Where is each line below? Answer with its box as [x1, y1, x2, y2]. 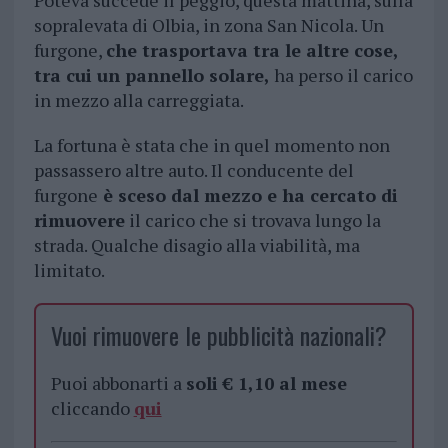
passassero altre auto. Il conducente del [33, 158, 354, 183]
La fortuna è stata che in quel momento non [33, 133, 390, 158]
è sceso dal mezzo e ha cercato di [97, 183, 398, 208]
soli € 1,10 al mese [185, 371, 347, 396]
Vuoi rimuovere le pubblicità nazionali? [50, 317, 387, 354]
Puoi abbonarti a [50, 371, 186, 396]
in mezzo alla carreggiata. [33, 88, 244, 113]
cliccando [50, 396, 134, 421]
